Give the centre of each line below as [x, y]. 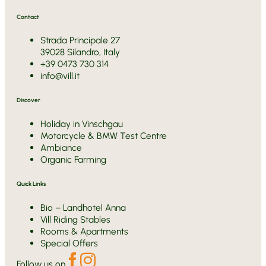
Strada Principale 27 [80, 40]
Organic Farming [73, 160]
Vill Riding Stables [75, 219]
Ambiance [61, 148]
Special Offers [69, 243]
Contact [28, 17]
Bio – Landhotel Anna [83, 207]
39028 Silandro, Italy [80, 52]
